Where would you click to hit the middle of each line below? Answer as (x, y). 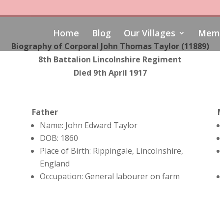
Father (45, 112)
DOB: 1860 (59, 138)
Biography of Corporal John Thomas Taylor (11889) (110, 46)
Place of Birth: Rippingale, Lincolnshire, (111, 151)
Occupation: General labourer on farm (110, 177)
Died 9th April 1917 (110, 72)
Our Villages (149, 33)
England (55, 164)
